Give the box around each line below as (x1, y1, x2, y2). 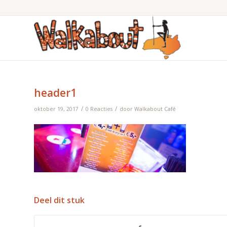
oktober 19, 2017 (34, 105, 79, 112)
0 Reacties (86, 105, 112, 112)
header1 (34, 86, 77, 100)
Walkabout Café (134, 105, 176, 112)
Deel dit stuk (34, 195, 85, 206)
